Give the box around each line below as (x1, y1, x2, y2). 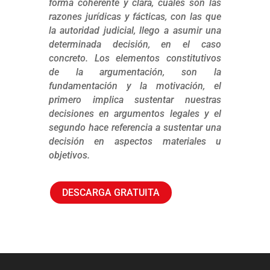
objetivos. (48, 149, 90, 161)
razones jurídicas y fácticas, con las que (48, 11, 222, 22)
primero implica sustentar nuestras (48, 94, 222, 105)
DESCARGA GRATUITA (61, 186, 160, 198)
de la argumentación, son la (48, 66, 222, 78)
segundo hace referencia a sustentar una (48, 122, 222, 133)
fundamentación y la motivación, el (48, 80, 222, 92)
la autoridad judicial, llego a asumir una (48, 25, 222, 36)
